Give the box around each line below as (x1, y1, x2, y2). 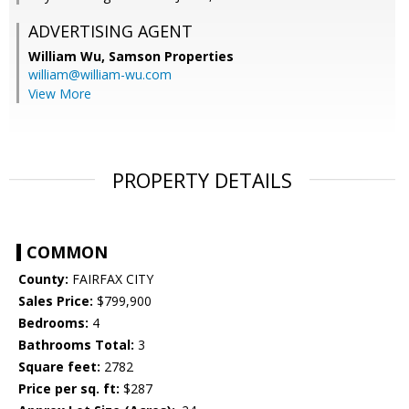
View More (28, 85, 91, 103)
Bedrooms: (18, 314, 89, 332)
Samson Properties (109, 47, 234, 66)
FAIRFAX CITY (68, 270, 153, 288)
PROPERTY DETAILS (112, 166, 292, 194)
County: (18, 270, 68, 288)
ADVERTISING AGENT (28, 20, 193, 43)
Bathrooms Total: (18, 336, 134, 354)
